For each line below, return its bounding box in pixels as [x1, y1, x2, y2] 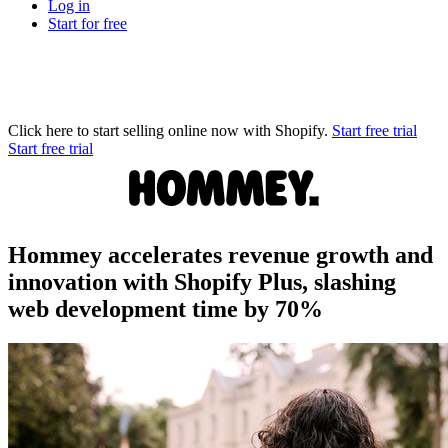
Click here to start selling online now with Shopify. [8, 121, 328, 139]
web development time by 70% [8, 295, 323, 322]
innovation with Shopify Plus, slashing [8, 268, 396, 295]
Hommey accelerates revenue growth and [8, 241, 433, 268]
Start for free [48, 14, 127, 32]
